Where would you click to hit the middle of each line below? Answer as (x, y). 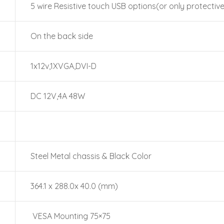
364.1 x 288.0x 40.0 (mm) (74, 186)
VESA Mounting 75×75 (70, 216)
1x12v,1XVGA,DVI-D (63, 66)
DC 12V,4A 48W (58, 96)
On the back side (62, 36)
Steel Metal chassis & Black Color (91, 156)
